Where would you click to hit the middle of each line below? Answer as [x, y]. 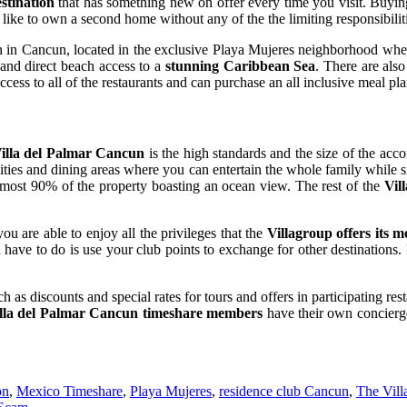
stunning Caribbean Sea [240, 66]
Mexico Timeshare [69, 391]
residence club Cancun [284, 391]
